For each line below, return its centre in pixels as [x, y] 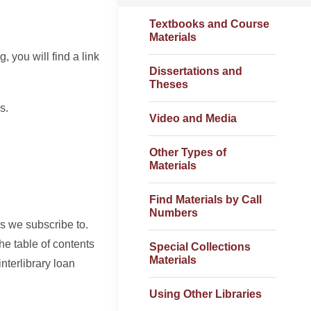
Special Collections [200, 247]
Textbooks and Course [209, 24]
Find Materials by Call [205, 200]
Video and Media [193, 118]
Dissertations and [196, 71]
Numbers [174, 213]
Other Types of [188, 152]
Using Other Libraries [205, 294]
